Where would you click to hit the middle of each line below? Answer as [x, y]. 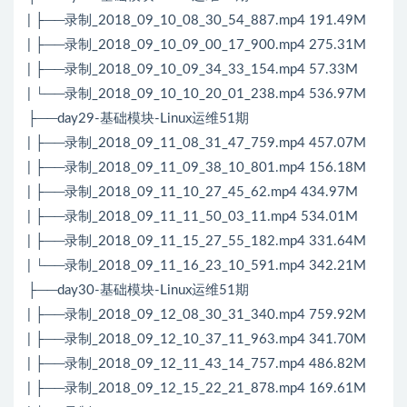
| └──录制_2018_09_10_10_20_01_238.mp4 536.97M [197, 94]
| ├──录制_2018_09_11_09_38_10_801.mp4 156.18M [197, 168]
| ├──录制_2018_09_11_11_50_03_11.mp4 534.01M [193, 217]
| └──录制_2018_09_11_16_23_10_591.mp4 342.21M [197, 266]
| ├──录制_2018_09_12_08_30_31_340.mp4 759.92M [197, 315]
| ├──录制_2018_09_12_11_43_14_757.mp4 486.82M [197, 364]
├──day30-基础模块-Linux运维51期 [138, 291]
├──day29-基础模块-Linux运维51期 [138, 119]
